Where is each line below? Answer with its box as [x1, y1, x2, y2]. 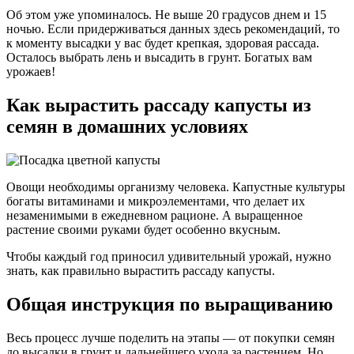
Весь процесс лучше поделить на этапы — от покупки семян [6, 330, 335, 345]
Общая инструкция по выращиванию [6, 293, 333, 314]
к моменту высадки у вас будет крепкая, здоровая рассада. [6, 36, 319, 51]
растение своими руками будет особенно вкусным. [6, 222, 281, 236]
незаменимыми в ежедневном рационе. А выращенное [6, 208, 303, 222]
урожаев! [6, 65, 55, 79]
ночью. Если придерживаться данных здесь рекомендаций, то [6, 22, 340, 36]
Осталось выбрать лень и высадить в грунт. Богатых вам [6, 51, 312, 65]
